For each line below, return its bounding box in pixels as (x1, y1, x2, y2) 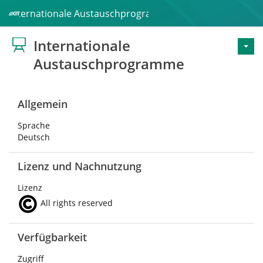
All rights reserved (38, 197, 113, 209)
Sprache (18, 120, 50, 131)
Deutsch (18, 131, 50, 143)
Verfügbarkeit (18, 230, 87, 244)
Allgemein (18, 97, 68, 111)
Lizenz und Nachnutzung (18, 159, 141, 173)
